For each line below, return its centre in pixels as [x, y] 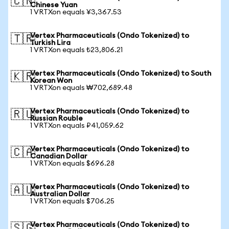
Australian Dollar [60, 194]
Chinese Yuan [54, 5]
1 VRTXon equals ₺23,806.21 [76, 50]
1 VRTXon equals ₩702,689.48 [81, 88]
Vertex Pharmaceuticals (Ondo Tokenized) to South [121, 74]
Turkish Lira [50, 43]
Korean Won [51, 81]
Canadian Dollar [59, 156]
